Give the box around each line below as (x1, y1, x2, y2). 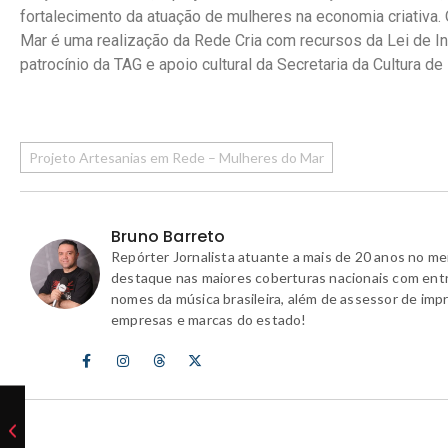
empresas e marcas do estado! (111, 310, 307, 328)
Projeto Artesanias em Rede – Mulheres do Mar (29, 149, 324, 167)
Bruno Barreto (111, 224, 226, 248)
